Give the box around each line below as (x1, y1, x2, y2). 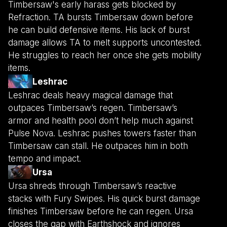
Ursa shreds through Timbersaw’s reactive (8, 181, 176, 192)
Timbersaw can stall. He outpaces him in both (8, 141, 188, 152)
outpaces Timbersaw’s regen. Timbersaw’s (8, 103, 177, 113)
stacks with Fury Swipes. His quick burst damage (8, 194, 200, 204)
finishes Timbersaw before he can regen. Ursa (8, 206, 193, 217)
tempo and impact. (8, 154, 81, 164)
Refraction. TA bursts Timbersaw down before (8, 12, 193, 23)
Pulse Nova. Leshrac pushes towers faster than (8, 128, 196, 139)
